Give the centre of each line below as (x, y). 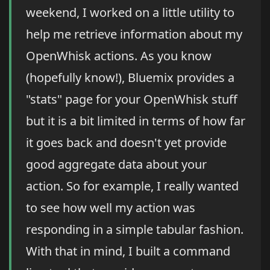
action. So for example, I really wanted (132, 186)
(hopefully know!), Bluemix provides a (130, 78)
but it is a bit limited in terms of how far (136, 121)
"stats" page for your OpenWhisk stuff (132, 99)
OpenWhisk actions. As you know (119, 56)
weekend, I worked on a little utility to (130, 13)
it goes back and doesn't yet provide (126, 143)
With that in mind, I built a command (128, 251)
